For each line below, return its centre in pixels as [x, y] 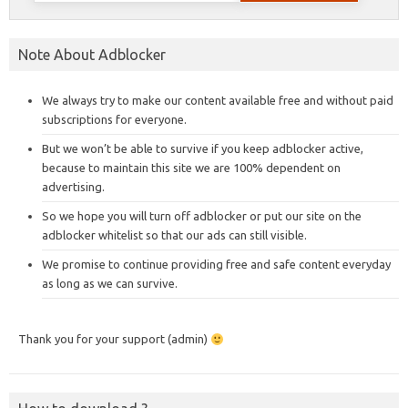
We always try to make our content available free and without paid [218, 101]
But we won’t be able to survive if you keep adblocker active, [203, 149]
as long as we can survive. [110, 284]
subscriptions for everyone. [114, 120]
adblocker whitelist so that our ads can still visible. [174, 235]
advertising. [73, 187]
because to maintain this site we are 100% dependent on [191, 168]
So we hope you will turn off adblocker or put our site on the [202, 216]
